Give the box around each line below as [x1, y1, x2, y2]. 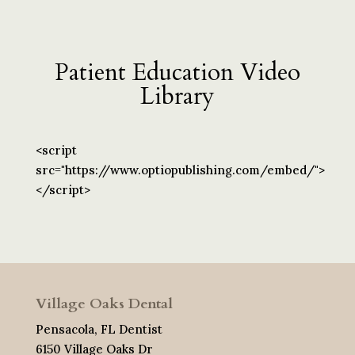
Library [139, 80, 215, 113]
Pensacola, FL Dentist [35, 322, 162, 338]
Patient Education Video [54, 56, 300, 90]
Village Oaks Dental [35, 294, 173, 315]
